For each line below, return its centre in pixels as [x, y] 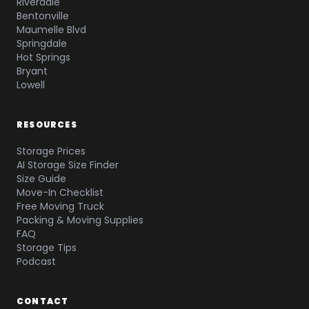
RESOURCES [47, 124]
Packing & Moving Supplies [80, 220]
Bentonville [43, 16]
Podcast [36, 261]
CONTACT [43, 301]
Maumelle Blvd [51, 30]
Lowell [31, 85]
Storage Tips [47, 248]
